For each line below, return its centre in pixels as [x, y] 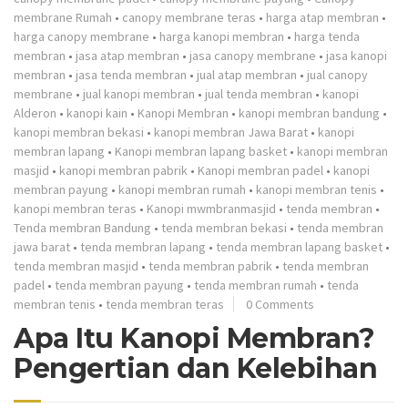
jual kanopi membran [139, 94]
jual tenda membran [259, 94]
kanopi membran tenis [316, 189]
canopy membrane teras [189, 17]
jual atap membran [247, 75]
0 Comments [280, 304]
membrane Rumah [63, 17]
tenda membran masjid [76, 266]
